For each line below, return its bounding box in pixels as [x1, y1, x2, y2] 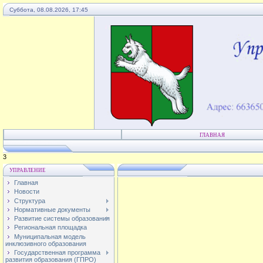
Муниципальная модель [14, 232, 86, 240]
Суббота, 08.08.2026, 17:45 [9, 6, 88, 13]
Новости [14, 188, 39, 195]
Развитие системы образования [14, 215, 110, 222]
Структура [14, 197, 45, 204]
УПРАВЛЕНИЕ [9, 167, 46, 173]
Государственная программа [14, 249, 100, 257]
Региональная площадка [14, 224, 87, 231]
